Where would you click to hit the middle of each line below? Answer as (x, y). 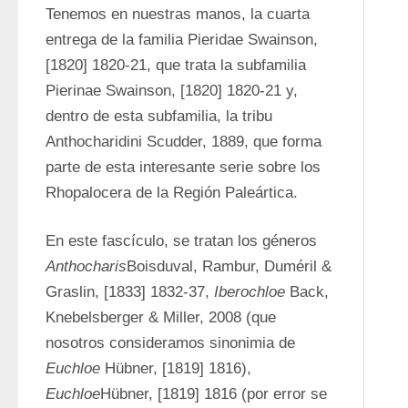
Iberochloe (252, 292)
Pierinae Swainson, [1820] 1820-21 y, (172, 91)
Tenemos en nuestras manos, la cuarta (178, 14)
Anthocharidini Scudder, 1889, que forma (184, 142)
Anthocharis (86, 266)
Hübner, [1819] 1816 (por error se (214, 394)
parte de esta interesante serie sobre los (183, 167)
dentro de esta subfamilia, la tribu (159, 116)
